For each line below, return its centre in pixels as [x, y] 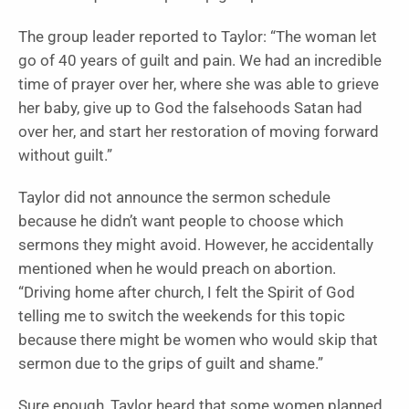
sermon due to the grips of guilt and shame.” [171, 363]
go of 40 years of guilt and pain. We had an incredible [200, 60]
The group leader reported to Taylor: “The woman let [198, 37]
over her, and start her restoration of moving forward [199, 131]
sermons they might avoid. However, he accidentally [196, 245]
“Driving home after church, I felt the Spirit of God [187, 292]
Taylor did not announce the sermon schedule [174, 197]
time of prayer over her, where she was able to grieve [199, 84]
